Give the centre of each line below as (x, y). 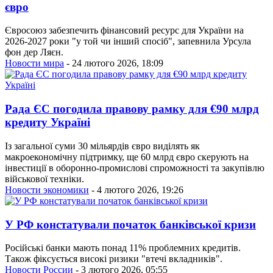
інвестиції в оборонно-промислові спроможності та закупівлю (135, 168)
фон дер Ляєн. (34, 52)
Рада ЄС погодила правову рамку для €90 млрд (132, 109)
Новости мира (34, 63)
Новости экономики (47, 190)
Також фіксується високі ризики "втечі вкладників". (114, 259)
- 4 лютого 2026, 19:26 (136, 190)
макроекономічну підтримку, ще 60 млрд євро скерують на (127, 157)
